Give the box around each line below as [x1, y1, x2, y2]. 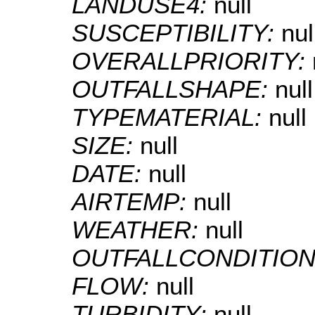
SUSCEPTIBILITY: [72, 19, 281, 47]
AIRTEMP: [72, 188, 193, 216]
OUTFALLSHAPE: [72, 75, 275, 103]
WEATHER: [72, 216, 205, 244]
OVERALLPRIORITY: [72, 47, 312, 75]
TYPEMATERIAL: [72, 103, 269, 131]
